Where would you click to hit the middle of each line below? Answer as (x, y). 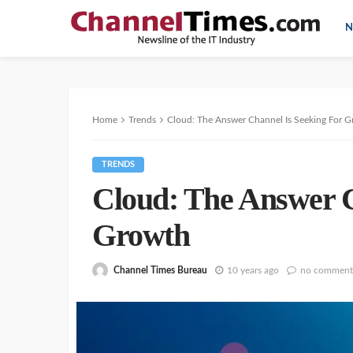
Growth (141, 235)
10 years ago (253, 270)
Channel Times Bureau (160, 270)
